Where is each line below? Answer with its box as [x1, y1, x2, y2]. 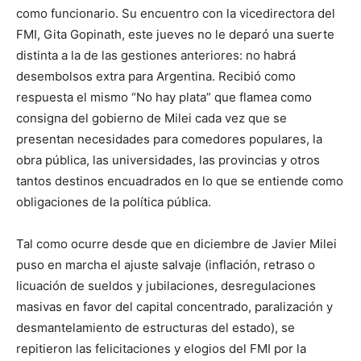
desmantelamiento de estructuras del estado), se [16, 320, 295, 336]
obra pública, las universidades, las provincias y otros [16, 152, 320, 168]
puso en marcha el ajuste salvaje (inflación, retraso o [16, 257, 315, 273]
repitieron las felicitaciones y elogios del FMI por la [16, 341, 306, 357]
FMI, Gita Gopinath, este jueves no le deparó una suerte [16, 27, 334, 43]
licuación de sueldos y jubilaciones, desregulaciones [16, 278, 316, 294]
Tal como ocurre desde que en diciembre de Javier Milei [16, 236, 337, 252]
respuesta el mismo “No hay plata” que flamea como [16, 89, 312, 106]
